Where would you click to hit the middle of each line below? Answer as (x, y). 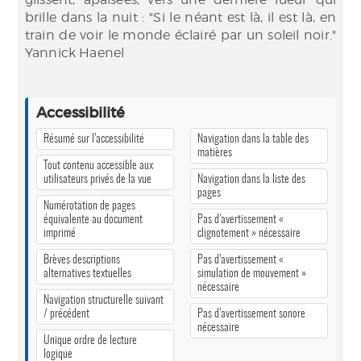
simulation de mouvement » (252, 274)
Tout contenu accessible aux (98, 166)
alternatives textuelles (87, 274)
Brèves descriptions (82, 260)
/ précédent (66, 314)
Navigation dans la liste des (251, 179)
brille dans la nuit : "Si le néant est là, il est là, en (180, 17)
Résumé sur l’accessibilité (94, 139)
